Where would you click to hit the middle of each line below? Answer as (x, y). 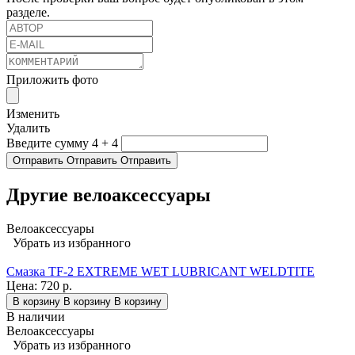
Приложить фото (52, 80)
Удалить (28, 128)
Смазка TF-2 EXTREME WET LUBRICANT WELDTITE (160, 271)
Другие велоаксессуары (109, 195)
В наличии (36, 316)
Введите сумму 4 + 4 (62, 143)
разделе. (28, 13)
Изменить (33, 114)
